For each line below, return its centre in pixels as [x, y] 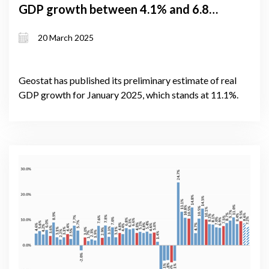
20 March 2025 [66, 38]
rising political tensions [81, 45]
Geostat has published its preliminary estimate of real [128, 80]
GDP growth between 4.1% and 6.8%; [120, 9]
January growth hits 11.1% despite [113, 27]
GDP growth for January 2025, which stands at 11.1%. [128, 94]
